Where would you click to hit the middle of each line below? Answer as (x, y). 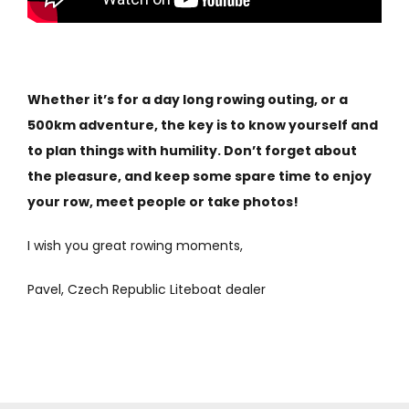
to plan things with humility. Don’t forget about (192, 150)
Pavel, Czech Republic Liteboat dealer (146, 289)
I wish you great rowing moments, (135, 245)
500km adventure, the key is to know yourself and (202, 125)
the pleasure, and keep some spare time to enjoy (199, 176)
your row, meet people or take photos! (163, 201)
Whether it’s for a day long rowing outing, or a (187, 99)
